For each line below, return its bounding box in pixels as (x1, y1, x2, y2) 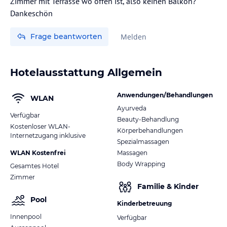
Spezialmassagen (117, 137, 169, 145)
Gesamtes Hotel (10, 162, 59, 170)
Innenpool (10, 212, 42, 220)
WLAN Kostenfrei (10, 148, 66, 157)
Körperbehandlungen (117, 126, 183, 134)
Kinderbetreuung (117, 199, 172, 207)
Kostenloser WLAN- (10, 122, 70, 130)
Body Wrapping (117, 160, 165, 168)
